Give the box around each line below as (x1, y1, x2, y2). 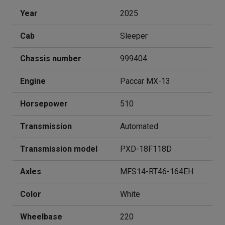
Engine (20, 76, 46, 86)
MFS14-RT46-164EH (120, 167, 193, 177)
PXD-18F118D (120, 144, 172, 154)
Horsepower (20, 99, 68, 109)
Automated (120, 122, 158, 132)
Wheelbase (20, 212, 62, 222)
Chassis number (20, 54, 81, 64)
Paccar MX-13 (120, 76, 170, 86)
